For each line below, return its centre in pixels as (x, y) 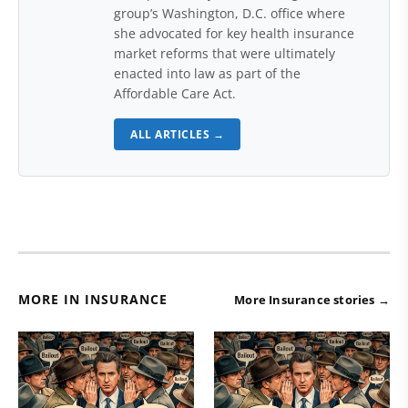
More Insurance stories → (312, 300)
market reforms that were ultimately (224, 54)
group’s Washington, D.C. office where (229, 14)
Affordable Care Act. (175, 94)
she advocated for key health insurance (234, 34)
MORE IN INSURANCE (93, 300)
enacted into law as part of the (207, 74)
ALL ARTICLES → (177, 135)
